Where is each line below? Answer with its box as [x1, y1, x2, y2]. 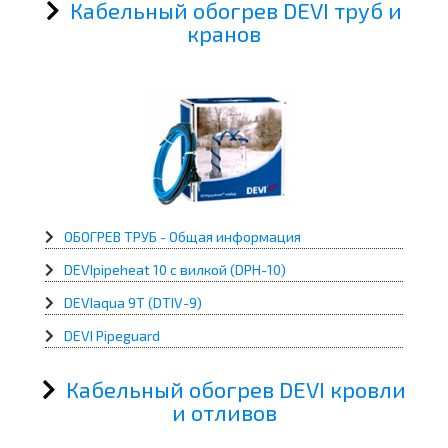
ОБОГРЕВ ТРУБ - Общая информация [64, 228, 301, 246]
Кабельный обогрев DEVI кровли [66, 376, 406, 403]
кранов [187, 19, 261, 46]
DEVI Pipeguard [64, 327, 160, 345]
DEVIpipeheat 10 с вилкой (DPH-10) [64, 261, 286, 279]
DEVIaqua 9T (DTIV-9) [64, 294, 202, 312]
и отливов [171, 399, 277, 426]
